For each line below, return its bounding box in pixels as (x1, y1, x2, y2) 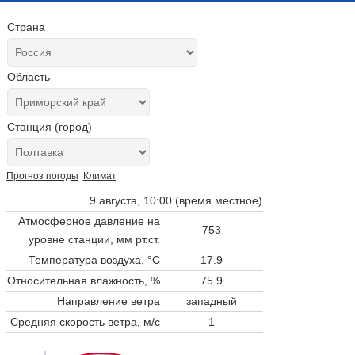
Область (6, 71, 50, 83)
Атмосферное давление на (17, 214, 160, 227)
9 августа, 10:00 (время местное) (89, 193, 262, 207)
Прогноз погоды (6, 170, 78, 181)
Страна (6, 21, 45, 33)
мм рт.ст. (116, 232, 160, 246)
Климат (82, 170, 116, 181)
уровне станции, (28, 232, 116, 246)
